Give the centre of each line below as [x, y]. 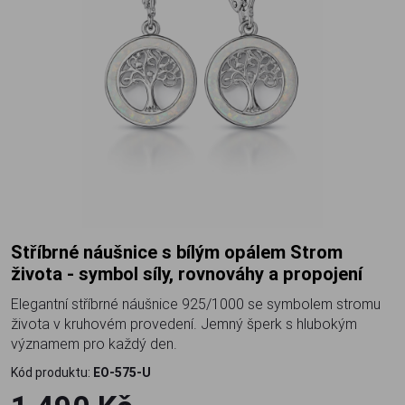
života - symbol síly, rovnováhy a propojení [187, 273]
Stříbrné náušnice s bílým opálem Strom [17, 252]
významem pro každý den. [94, 344]
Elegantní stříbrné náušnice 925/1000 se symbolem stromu [196, 304]
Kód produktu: [52, 372]
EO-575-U [122, 372]
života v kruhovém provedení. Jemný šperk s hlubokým [184, 324]
